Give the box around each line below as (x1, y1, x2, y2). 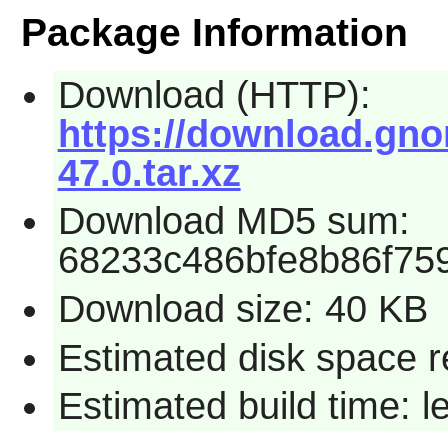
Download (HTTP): (57, 73, 371, 116)
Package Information (20, 10, 408, 54)
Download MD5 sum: (57, 200, 410, 243)
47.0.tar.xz (57, 151, 241, 194)
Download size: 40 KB (57, 287, 428, 330)
